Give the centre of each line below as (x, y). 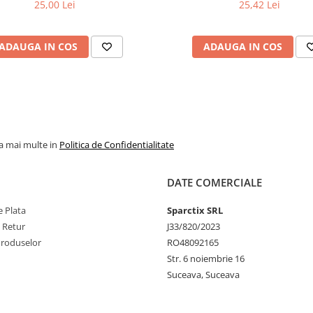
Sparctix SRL (195, 210)
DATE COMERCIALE (214, 182)
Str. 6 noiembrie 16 (206, 259)
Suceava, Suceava (203, 275)
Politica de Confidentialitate (117, 145)
